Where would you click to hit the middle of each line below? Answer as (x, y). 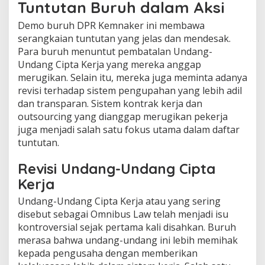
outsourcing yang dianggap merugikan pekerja (123, 116)
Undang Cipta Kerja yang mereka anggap (109, 64)
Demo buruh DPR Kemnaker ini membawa (111, 25)
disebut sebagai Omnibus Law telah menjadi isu (123, 214)
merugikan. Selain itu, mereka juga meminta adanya (132, 77)
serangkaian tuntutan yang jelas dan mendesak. (124, 38)
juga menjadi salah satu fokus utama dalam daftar (129, 129)
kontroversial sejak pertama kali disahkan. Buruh (127, 227)
